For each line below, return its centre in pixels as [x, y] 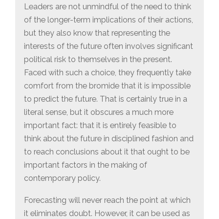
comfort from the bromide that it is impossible [108, 86]
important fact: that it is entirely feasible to [100, 125]
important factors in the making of [86, 165]
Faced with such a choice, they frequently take [108, 72]
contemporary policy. [63, 178]
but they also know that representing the [97, 33]
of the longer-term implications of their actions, [109, 20]
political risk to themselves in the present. [98, 59]
